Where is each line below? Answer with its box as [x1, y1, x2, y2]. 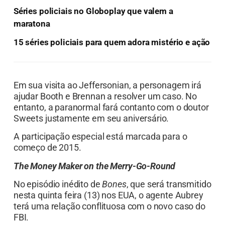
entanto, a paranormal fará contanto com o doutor [13, 101, 209, 113]
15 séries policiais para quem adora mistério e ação [13, 37, 210, 47]
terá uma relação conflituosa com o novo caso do [13, 201, 205, 212]
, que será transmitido [126, 179, 211, 190]
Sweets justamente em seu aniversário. [13, 113, 169, 124]
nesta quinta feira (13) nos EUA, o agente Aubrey [13, 190, 203, 201]
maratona [13, 18, 50, 29]
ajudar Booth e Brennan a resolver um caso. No [13, 90, 197, 101]
